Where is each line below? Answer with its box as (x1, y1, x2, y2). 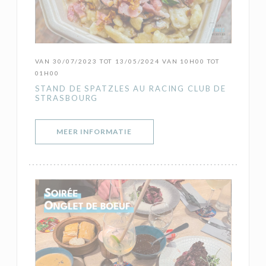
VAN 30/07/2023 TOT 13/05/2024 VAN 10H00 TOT (34, 58, 221, 65)
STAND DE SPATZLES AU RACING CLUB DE (34, 84, 227, 94)
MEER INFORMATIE (56, 127, 132, 137)
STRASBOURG (34, 93, 99, 103)
